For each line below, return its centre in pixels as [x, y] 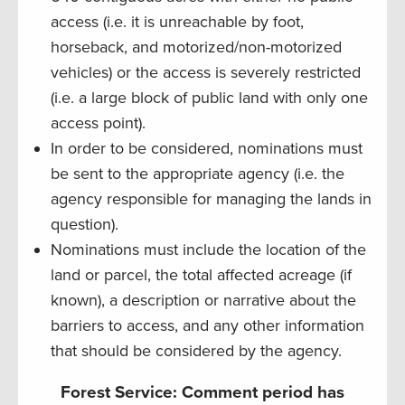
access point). [98, 122]
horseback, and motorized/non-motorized [196, 47]
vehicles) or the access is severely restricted [206, 72]
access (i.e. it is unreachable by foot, [177, 21]
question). [85, 224]
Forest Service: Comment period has [202, 392]
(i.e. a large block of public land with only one [209, 97]
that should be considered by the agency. [196, 350]
